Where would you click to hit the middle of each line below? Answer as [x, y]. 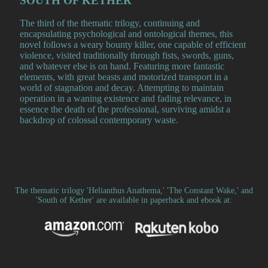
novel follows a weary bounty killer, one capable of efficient [133, 45]
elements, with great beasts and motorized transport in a [124, 77]
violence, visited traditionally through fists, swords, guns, [127, 56]
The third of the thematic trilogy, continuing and [110, 23]
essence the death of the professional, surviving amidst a [125, 109]
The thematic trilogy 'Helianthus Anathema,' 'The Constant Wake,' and [134, 191]
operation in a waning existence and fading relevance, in [126, 99]
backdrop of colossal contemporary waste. [99, 120]
